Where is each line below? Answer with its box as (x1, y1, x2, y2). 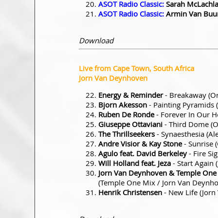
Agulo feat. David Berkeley (98, 148, 187, 158)
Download (79, 35, 113, 45)
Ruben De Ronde (98, 109, 154, 119)
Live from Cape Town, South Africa (79, 63, 194, 73)
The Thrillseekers (98, 128, 155, 139)
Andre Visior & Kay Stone (98, 138, 182, 148)
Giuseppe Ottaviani (98, 119, 163, 129)
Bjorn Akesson (98, 99, 147, 109)
